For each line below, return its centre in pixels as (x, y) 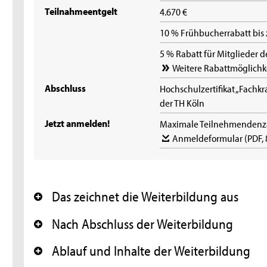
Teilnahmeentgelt (81, 11)
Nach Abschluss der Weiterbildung (143, 223)
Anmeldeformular (209, 138)
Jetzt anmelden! (77, 123)
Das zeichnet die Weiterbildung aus (145, 197)
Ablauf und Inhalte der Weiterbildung (151, 251)
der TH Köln (182, 103)
